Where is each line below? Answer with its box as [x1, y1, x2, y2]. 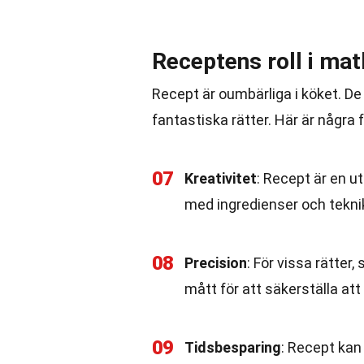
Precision [184, 254, 247, 271]
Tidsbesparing [184, 339, 281, 356]
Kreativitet [184, 170, 257, 187]
